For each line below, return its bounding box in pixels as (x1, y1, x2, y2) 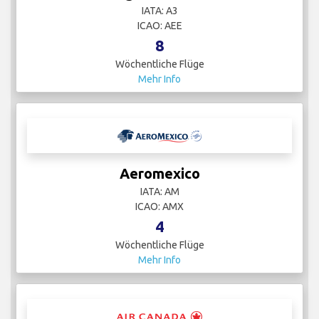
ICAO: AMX (135, 201, 184, 213)
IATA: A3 (141, 5, 178, 17)
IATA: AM (140, 186, 179, 198)
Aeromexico (119, 165, 200, 182)
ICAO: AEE (137, 20, 182, 32)
